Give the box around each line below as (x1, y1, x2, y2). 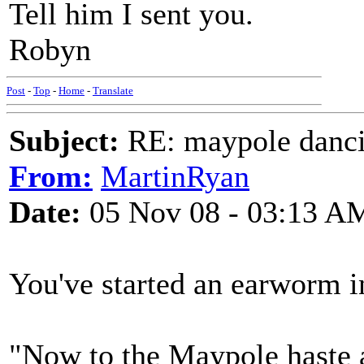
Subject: (9, 123, 119, 158)
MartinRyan (101, 159, 249, 193)
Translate (93, 84, 133, 97)
